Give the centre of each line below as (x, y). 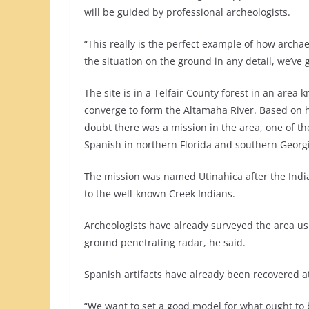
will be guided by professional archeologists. (187, 12)
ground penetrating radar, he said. (165, 243)
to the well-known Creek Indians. (160, 194)
